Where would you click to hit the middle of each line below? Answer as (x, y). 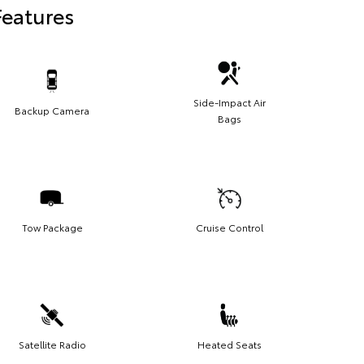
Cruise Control (229, 227)
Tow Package (52, 227)
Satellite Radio (52, 344)
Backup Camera (52, 110)
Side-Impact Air (229, 102)
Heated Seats (229, 344)
